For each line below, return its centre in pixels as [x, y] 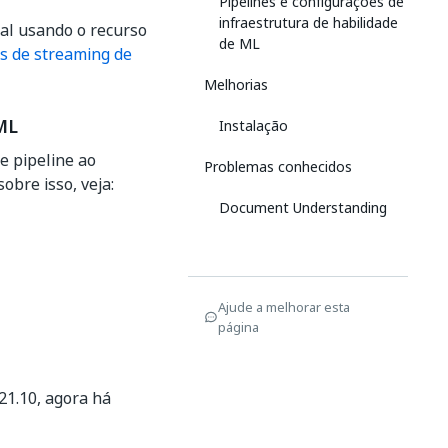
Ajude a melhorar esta [284, 307]
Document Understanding [303, 207]
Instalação [253, 125]
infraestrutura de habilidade [308, 22]
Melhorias [236, 84]
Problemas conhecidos [278, 166]
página [238, 327]
